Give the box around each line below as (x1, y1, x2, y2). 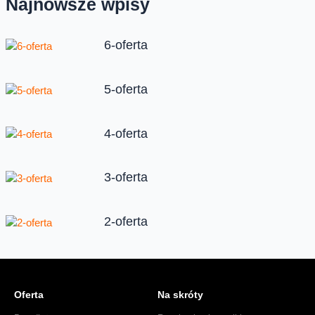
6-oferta (103, 38, 148, 53)
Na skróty (157, 288, 203, 300)
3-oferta (103, 170, 148, 185)
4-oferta (103, 126, 148, 141)
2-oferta (103, 214, 148, 229)
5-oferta (103, 82, 148, 96)
